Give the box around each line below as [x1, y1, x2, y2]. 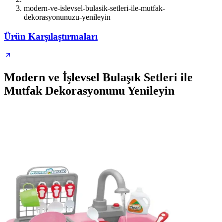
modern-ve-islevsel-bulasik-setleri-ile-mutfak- [24, 4, 165, 12]
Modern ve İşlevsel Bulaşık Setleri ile [4, 71, 193, 84]
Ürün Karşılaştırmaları [4, 31, 98, 42]
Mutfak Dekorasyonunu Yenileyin [4, 84, 174, 98]
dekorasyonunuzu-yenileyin [24, 13, 111, 21]
